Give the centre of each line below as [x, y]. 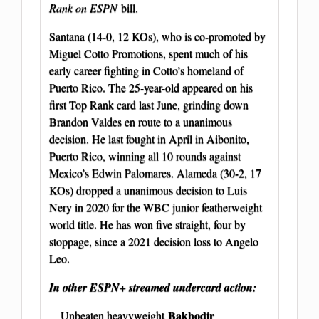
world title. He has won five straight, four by [147, 224]
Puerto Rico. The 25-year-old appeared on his [151, 88]
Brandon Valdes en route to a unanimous [141, 122]
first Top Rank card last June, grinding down [149, 105]
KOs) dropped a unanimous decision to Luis [148, 190]
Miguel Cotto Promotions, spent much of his [148, 53]
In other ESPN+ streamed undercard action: [153, 287]
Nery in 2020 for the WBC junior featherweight [156, 207]
